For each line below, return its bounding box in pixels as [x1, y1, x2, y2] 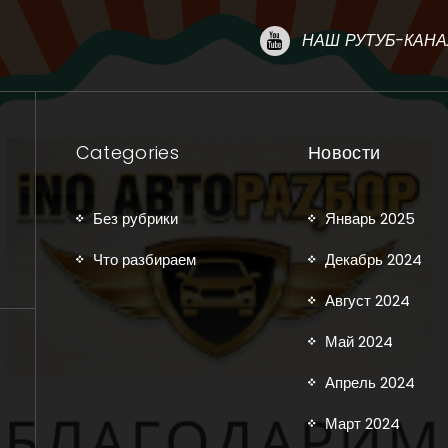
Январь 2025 [325, 208, 416, 230]
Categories [75, 140, 180, 166]
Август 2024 [325, 290, 411, 312]
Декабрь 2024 [325, 249, 423, 271]
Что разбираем [92, 249, 196, 271]
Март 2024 [325, 413, 401, 435]
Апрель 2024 [325, 372, 416, 394]
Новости [308, 140, 381, 166]
